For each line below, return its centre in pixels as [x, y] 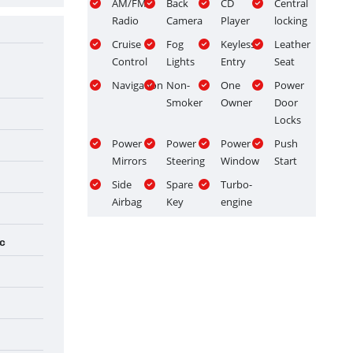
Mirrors [129, 160]
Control [130, 61]
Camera [184, 20]
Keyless [238, 44]
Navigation [137, 85]
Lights [180, 61]
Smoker [184, 102]
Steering [185, 160]
